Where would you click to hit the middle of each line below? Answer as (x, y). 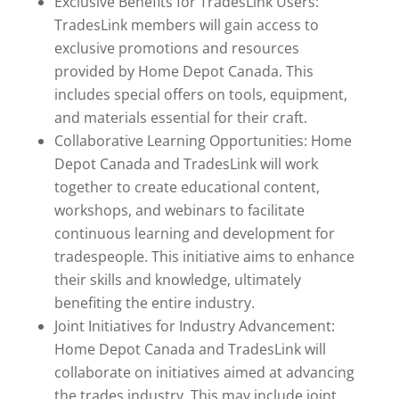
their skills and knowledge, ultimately (177, 280)
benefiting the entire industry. (154, 303)
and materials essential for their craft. (180, 118)
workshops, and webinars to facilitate (179, 211)
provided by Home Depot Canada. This (183, 72)
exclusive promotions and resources (176, 49)
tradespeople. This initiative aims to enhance (204, 257)
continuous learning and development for (194, 234)
